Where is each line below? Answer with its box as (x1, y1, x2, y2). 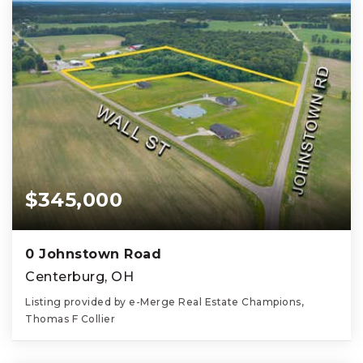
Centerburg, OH (25, 269, 134, 285)
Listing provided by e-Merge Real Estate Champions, (25, 296, 304, 309)
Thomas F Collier (25, 313, 115, 326)
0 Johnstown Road (25, 246, 161, 263)
